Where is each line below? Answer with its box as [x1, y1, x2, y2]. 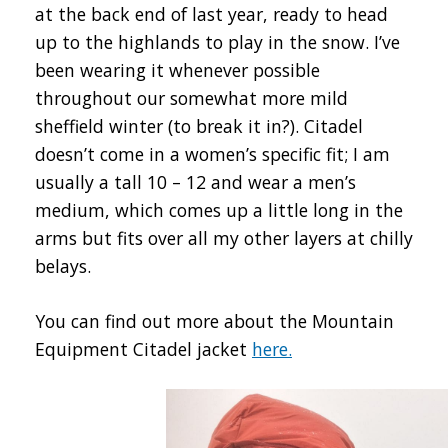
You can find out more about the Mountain [35, 308, 394, 333]
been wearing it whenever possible [35, 58, 320, 83]
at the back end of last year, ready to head [35, 2, 388, 27]
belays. [35, 254, 91, 279]
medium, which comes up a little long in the [35, 198, 403, 223]
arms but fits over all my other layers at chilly [35, 226, 413, 251]
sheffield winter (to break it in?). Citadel [35, 114, 363, 139]
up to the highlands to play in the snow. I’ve [35, 30, 400, 55]
